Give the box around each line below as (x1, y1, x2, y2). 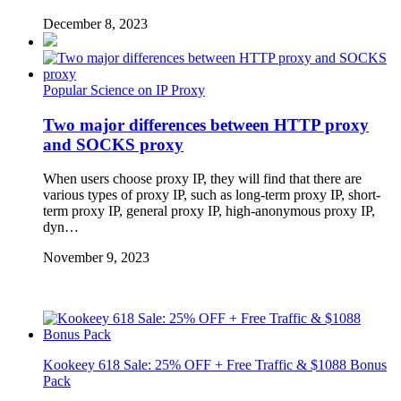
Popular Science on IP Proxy (43, 82, 205, 98)
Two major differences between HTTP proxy (43, 115, 369, 134)
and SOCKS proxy (43, 134, 183, 154)
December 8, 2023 (43, 16, 148, 31)
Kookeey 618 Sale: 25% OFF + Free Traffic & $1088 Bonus (43, 357, 387, 373)
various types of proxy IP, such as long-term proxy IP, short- (43, 187, 380, 203)
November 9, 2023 (43, 250, 149, 266)
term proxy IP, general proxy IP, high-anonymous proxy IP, (43, 203, 375, 219)
